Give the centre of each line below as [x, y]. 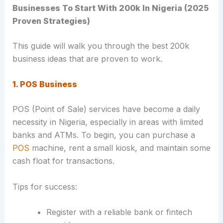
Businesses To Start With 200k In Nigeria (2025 [110, 8]
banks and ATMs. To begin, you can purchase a [104, 135]
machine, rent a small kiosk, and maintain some [120, 148]
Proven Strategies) [51, 21]
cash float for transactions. [63, 161]
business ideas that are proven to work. [87, 58]
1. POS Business [45, 84]
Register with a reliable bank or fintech [119, 212]
